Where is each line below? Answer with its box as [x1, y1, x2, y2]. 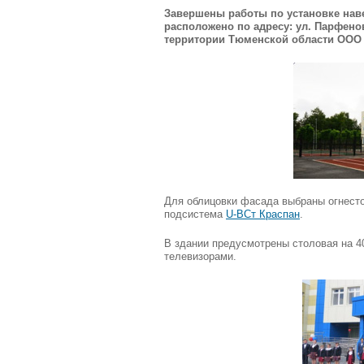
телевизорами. [164, 249, 236, 262]
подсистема [164, 207, 226, 220]
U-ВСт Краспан [226, 207, 300, 220]
